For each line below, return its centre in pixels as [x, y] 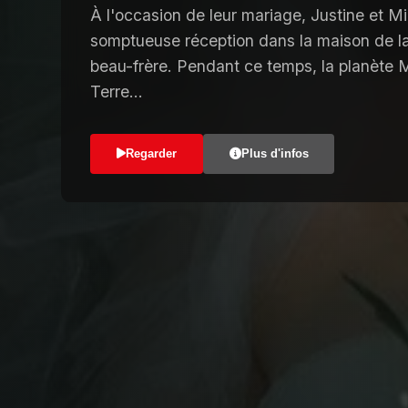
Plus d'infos [275, 153]
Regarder [151, 153]
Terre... [117, 91]
